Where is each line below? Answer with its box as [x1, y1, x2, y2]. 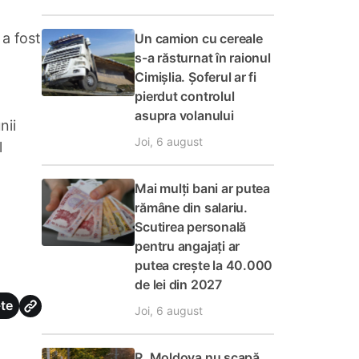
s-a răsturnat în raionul [135, 50, 271, 66]
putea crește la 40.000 [135, 257, 273, 273]
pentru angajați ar [135, 238, 240, 254]
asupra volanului [135, 107, 234, 123]
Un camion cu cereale [135, 30, 263, 46]
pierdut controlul [135, 88, 235, 104]
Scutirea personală [135, 219, 247, 235]
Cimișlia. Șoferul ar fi [135, 69, 257, 85]
